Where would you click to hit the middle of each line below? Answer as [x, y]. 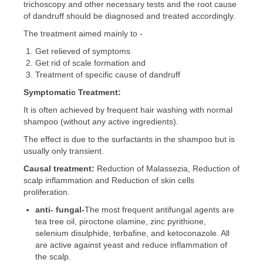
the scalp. [53, 257]
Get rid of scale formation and [90, 63]
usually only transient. [64, 151]
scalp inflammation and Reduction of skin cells [109, 181]
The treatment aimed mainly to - [83, 34]
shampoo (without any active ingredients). [101, 122]
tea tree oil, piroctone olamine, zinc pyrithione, [121, 222]
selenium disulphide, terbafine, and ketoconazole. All [132, 233]
